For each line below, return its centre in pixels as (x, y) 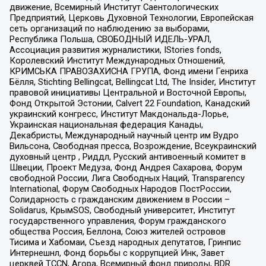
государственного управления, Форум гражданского (118, 221)
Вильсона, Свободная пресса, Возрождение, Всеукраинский (133, 146)
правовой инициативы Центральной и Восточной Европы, (128, 92)
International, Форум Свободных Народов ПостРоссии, (120, 189)
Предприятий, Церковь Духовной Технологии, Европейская (131, 18)
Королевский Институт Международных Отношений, (117, 60)
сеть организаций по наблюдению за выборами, (109, 28)
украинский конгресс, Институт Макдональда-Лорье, (119, 114)
